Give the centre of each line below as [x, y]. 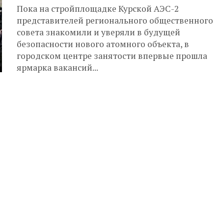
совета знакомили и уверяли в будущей [98, 32]
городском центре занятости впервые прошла [112, 56]
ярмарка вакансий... [57, 68]
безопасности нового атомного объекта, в [103, 44]
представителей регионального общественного [115, 20]
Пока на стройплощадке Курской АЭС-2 [98, 9]
